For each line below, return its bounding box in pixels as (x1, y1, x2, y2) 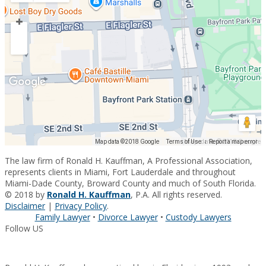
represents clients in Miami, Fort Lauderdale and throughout (5, 166, 236, 178)
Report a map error (209, 138, 258, 145)
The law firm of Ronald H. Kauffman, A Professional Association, (5, 155, 252, 167)
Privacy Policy (55, 200, 107, 212)
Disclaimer (5, 200, 45, 212)
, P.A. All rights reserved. (131, 189, 222, 201)
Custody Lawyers (165, 211, 232, 223)
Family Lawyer (34, 211, 90, 223)
